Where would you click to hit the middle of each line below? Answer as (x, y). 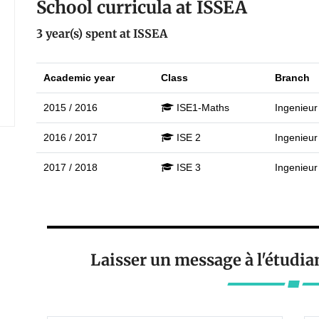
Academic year (79, 78)
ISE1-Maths (203, 108)
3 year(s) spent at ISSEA (101, 33)
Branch (292, 78)
